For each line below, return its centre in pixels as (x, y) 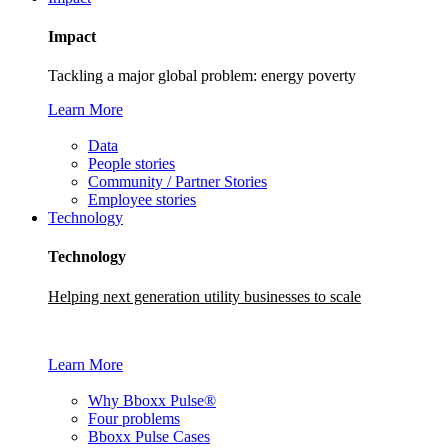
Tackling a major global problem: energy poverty (202, 76)
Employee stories (142, 200)
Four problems (134, 418)
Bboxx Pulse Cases (149, 436)
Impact (72, 36)
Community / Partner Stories (177, 182)
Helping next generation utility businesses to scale (204, 296)
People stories (131, 164)
